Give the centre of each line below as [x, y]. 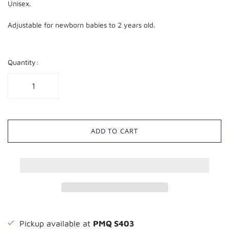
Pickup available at [56, 223]
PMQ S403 [114, 223]
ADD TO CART [114, 131]
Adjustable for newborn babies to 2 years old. [82, 25]
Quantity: [23, 62]
